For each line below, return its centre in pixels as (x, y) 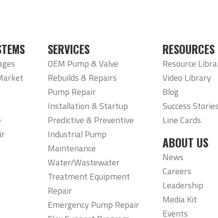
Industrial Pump (77, 134)
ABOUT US (186, 143)
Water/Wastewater (83, 162)
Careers (177, 171)
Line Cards (182, 120)
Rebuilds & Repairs (82, 77)
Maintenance (72, 148)
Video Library (187, 77)
